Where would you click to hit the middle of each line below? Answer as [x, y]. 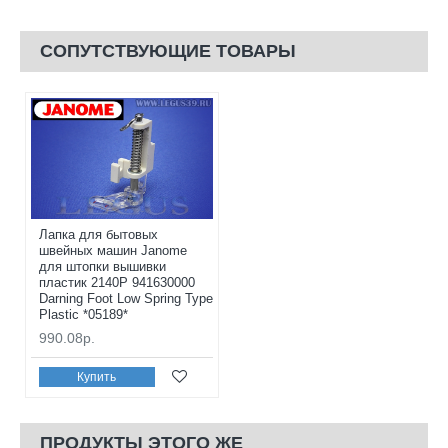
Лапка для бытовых [98, 235]
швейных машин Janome [113, 251]
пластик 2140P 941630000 [117, 283]
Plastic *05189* [83, 315]
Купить [97, 376]
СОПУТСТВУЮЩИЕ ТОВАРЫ [168, 50]
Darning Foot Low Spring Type [126, 299]
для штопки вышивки [102, 267]
